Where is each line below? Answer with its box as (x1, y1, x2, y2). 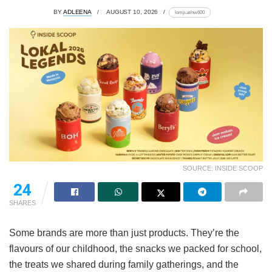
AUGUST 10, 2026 (106, 8, 158, 15)
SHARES (9, 199, 36, 206)
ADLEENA (63, 8, 92, 15)
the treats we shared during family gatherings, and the (9, 259, 239, 270)
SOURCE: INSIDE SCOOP (183, 164, 263, 172)
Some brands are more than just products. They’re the (9, 227, 239, 238)
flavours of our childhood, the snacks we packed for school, (9, 243, 262, 254)
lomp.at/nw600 (175, 8, 205, 15)
